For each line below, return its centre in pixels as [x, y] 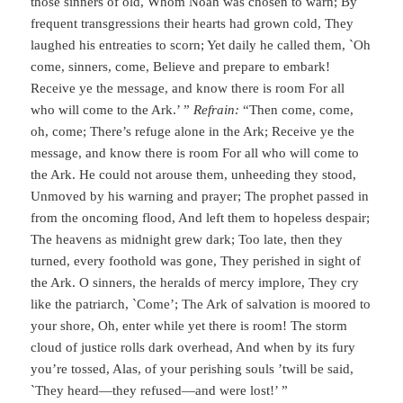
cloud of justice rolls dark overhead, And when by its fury [193, 348]
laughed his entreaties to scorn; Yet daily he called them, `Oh [201, 45]
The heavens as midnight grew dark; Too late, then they [187, 240]
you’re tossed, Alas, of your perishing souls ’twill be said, [193, 369]
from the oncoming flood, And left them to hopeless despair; [201, 218]
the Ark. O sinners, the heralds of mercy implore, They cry [195, 283]
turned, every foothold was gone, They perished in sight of [196, 261]
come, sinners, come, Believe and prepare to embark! [181, 67]
